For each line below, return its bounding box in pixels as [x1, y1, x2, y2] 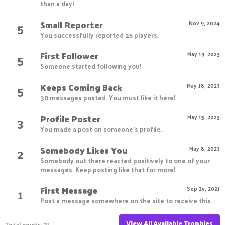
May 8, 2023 [189, 143, 220, 153]
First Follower [40, 48, 98, 64]
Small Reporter [40, 17, 103, 32]
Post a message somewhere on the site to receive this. [40, 195, 212, 207]
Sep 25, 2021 [187, 183, 220, 194]
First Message [40, 183, 97, 198]
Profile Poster [40, 111, 100, 127]
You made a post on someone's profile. [40, 123, 162, 135]
